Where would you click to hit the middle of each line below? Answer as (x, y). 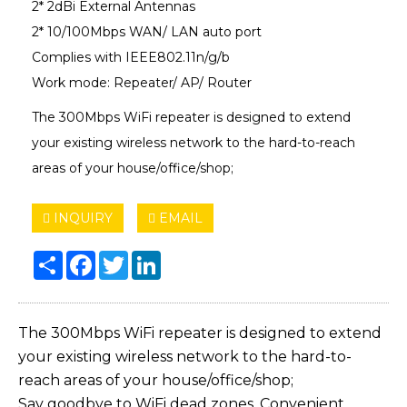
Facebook (127, 258)
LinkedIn (189, 258)
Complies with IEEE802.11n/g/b (131, 57)
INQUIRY (81, 218)
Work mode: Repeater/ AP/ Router (142, 82)
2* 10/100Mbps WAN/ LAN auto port (147, 31)
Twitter (150, 258)
